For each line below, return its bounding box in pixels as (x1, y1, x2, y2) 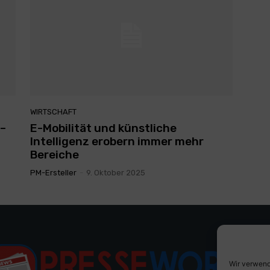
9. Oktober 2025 (86, 168, 145, 178)
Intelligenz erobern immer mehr (30, 134, 204, 149)
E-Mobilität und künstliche (30, 121, 177, 136)
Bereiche (30, 148, 79, 162)
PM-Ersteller (30, 168, 77, 178)
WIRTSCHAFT (30, 107, 77, 117)
